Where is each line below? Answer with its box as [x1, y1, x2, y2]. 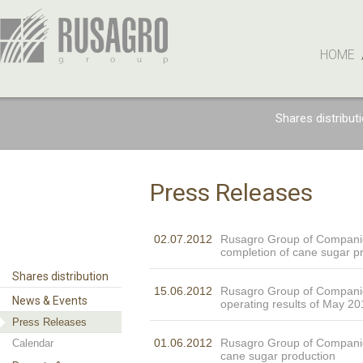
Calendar [12, 337, 53, 349]
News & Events [12, 294, 88, 307]
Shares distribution [12, 270, 109, 283]
